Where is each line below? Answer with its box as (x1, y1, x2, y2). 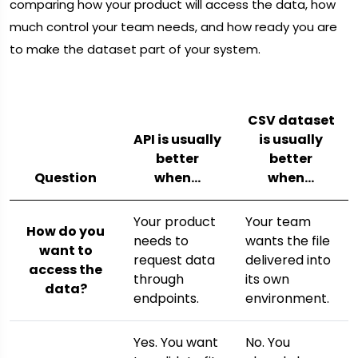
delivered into (245, 251, 331, 270)
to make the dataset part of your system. (10, 41, 261, 58)
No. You (245, 333, 290, 352)
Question (34, 169, 97, 188)
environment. (245, 289, 329, 308)
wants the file (245, 232, 330, 251)
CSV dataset (247, 111, 335, 130)
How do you (26, 222, 105, 241)
